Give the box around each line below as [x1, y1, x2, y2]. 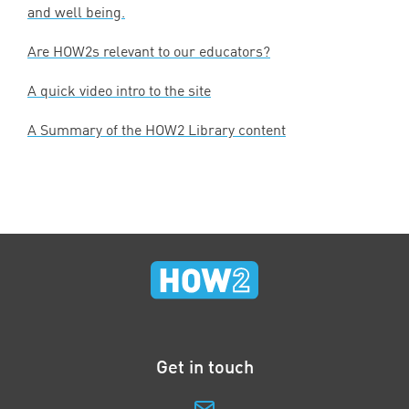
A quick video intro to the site [27, 81, 211, 100]
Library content [184, 121, 286, 140]
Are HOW [27, 42, 85, 61]
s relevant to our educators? [92, 42, 270, 61]
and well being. [27, 3, 125, 22]
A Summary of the [27, 121, 145, 140]
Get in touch [155, 355, 254, 378]
